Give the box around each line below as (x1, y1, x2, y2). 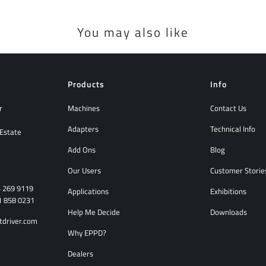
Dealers (68, 247, 93, 259)
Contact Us (210, 102, 246, 114)
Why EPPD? (68, 226, 106, 239)
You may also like (77, 22, 189, 42)
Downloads (210, 205, 247, 218)
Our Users (68, 164, 101, 176)
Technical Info (210, 122, 255, 135)
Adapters (68, 122, 99, 135)
